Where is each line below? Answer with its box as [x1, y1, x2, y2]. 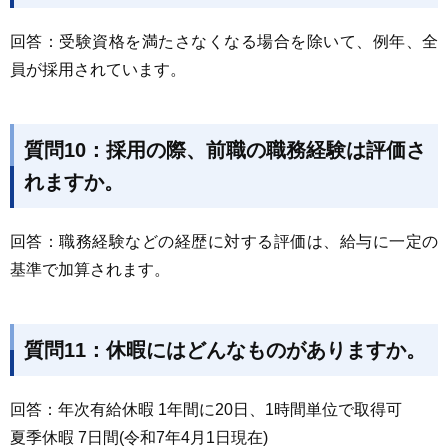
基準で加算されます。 [10, 261, 170, 278]
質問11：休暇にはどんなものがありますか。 [24, 339, 426, 361]
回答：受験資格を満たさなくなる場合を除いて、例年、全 [10, 33, 438, 50]
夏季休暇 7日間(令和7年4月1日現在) [10, 429, 268, 446]
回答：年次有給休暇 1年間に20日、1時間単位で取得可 [10, 401, 402, 418]
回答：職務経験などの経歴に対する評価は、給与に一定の [10, 233, 438, 250]
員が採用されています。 [10, 61, 186, 78]
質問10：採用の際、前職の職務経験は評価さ [24, 139, 426, 161]
